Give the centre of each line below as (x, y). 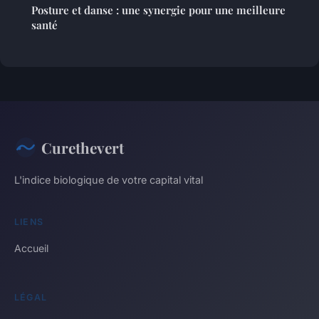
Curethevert (83, 147)
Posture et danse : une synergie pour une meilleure (158, 10)
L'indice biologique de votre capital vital (109, 179)
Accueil (31, 248)
